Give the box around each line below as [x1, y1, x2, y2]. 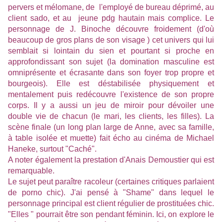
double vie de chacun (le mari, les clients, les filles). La [8, 112, 214, 121]
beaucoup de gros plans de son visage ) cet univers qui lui [8, 36, 214, 45]
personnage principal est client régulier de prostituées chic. [8, 199, 214, 208]
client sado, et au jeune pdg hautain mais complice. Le [8, 14, 214, 23]
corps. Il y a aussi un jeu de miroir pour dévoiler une [8, 101, 214, 110]
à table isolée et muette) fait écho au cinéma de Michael [8, 134, 214, 143]
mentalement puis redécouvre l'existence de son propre [8, 90, 214, 99]
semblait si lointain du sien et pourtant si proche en [8, 47, 214, 55]
